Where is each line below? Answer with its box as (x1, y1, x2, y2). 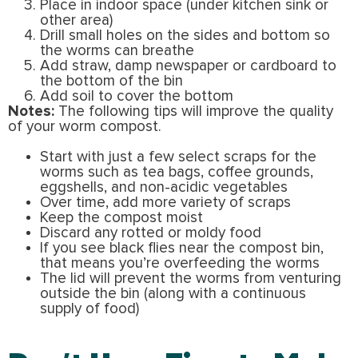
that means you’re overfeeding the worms (40, 255, 320, 271)
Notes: (8, 103, 58, 119)
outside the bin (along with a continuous (40, 285, 306, 301)
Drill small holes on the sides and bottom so (40, 27, 330, 43)
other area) (40, 12, 113, 28)
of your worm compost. (8, 118, 161, 134)
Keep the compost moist (40, 209, 203, 225)
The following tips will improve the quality (58, 103, 333, 119)
